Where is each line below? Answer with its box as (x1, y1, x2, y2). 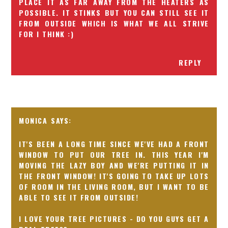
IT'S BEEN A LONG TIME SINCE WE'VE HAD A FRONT (19, 138, 209, 149)
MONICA (19, 115, 48, 126)
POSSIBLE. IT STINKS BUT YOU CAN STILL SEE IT (19, 7, 209, 18)
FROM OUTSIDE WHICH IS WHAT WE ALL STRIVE (19, 17, 209, 28)
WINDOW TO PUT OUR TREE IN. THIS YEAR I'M (19, 149, 209, 160)
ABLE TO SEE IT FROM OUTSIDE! (19, 191, 139, 203)
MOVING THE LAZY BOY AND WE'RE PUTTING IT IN (19, 159, 209, 170)
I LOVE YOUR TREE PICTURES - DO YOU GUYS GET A (19, 213, 209, 224)
